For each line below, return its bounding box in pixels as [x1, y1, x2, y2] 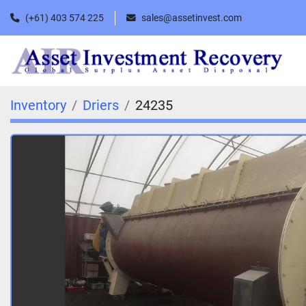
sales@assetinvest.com [141, 12, 242, 23]
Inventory [10, 97, 66, 114]
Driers [83, 97, 119, 114]
